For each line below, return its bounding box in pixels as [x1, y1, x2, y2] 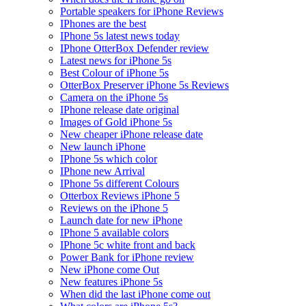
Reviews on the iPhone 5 [60, 201, 168, 214]
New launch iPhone [60, 140, 145, 152]
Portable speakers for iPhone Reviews [60, 5, 223, 17]
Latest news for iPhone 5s [60, 54, 171, 66]
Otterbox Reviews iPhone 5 [60, 189, 180, 201]
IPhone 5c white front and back [60, 238, 195, 251]
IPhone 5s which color [60, 152, 157, 165]
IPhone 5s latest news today [60, 29, 180, 42]
